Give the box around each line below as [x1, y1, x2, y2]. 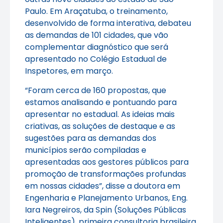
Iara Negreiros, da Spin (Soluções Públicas [25, 204, 186, 216]
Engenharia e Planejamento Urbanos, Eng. [25, 192, 188, 204]
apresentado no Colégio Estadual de [25, 53, 167, 65]
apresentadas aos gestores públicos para [25, 156, 189, 168]
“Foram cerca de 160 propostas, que [25, 84, 166, 96]
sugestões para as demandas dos [25, 132, 156, 144]
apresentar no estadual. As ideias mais [25, 108, 175, 120]
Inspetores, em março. [25, 65, 113, 77]
